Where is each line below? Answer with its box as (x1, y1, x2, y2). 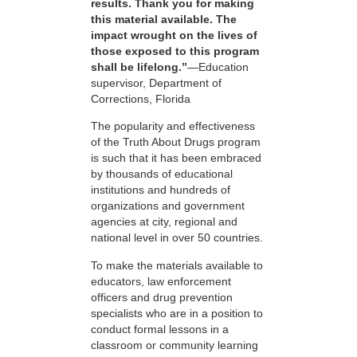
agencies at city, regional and (91, 215, 237, 229)
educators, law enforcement (91, 274, 231, 288)
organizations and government (91, 199, 245, 213)
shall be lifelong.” (91, 60, 187, 73)
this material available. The (91, 12, 237, 25)
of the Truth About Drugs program (91, 135, 261, 149)
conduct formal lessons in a (91, 322, 229, 335)
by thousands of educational (91, 167, 233, 181)
